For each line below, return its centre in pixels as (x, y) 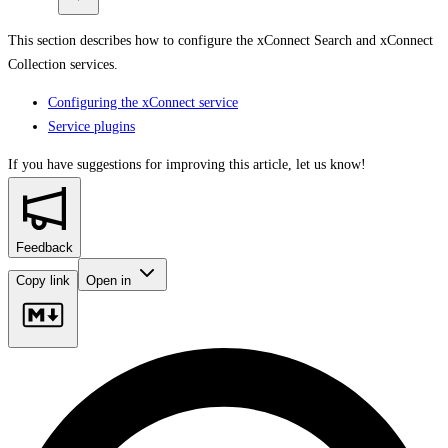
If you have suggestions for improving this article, (150, 164)
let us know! (331, 164)
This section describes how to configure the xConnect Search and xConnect (220, 40)
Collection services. (63, 64)
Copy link (43, 280)
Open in (110, 280)
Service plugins (91, 126)
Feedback (44, 247)
